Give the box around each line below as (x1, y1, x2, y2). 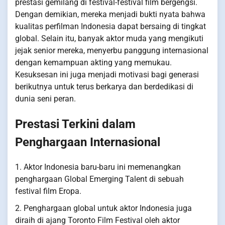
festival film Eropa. (15, 186, 81, 196)
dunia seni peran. (15, 93, 76, 103)
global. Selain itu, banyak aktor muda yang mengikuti (15, 33, 203, 43)
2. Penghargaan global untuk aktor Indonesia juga (15, 203, 192, 213)
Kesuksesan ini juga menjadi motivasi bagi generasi (15, 69, 199, 79)
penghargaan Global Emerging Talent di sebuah (15, 174, 184, 184)
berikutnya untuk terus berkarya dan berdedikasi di (15, 81, 193, 91)
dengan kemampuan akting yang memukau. (15, 57, 172, 67)
